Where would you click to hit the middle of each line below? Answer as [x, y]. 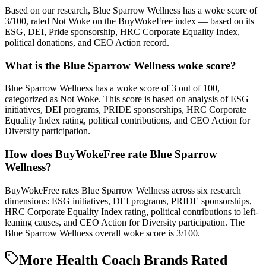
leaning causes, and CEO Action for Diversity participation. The [125, 222]
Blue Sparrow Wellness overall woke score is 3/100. [102, 233]
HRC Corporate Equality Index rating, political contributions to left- [132, 211]
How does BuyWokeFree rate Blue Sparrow [111, 154]
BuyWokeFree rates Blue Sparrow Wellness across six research [123, 190]
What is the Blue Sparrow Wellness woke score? [121, 65]
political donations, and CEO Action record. [87, 42]
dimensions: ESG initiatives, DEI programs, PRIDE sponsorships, [128, 201]
